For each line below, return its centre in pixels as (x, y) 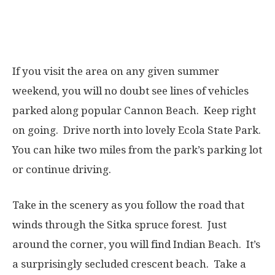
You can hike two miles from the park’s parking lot (137, 150)
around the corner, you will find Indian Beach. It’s (136, 244)
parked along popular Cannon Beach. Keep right (134, 110)
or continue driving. (64, 169)
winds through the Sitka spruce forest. (110, 225)
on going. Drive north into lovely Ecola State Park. (137, 130)
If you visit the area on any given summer (116, 71)
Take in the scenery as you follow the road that (128, 205)
